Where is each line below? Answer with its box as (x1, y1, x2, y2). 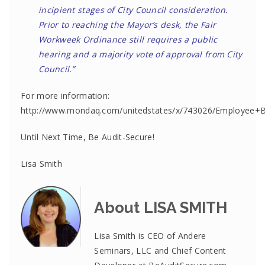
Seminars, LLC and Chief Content (94, 245, 227, 256)
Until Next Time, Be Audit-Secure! (21, 131, 154, 143)
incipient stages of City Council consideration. (38, 4, 228, 15)
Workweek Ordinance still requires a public (38, 34, 218, 45)
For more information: (21, 90, 110, 101)
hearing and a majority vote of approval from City (38, 49, 243, 60)
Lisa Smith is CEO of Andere (94, 230, 206, 241)
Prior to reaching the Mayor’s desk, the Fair (38, 19, 216, 30)
